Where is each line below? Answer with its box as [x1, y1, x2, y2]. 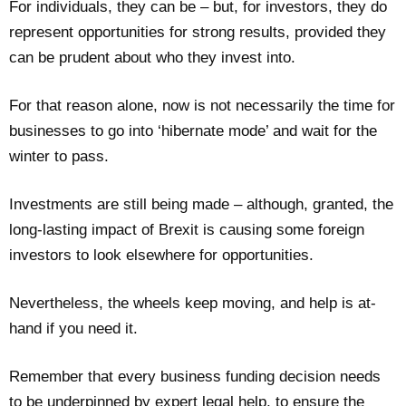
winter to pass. [9, 148, 109, 166]
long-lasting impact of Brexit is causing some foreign [9, 221, 364, 239]
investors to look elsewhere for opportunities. [9, 246, 318, 265]
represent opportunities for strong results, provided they [9, 24, 386, 42]
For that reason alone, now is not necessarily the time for [9, 97, 395, 115]
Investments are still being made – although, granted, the [9, 196, 393, 214]
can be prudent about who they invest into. [9, 49, 300, 67]
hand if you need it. [9, 320, 138, 338]
